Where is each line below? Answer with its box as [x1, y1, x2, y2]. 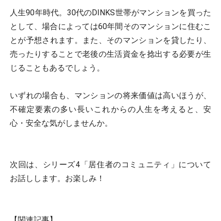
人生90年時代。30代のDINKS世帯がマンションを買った [10, 8, 211, 17]
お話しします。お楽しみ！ [10, 174, 105, 183]
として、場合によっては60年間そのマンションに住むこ [10, 22, 211, 31]
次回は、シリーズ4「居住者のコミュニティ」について [10, 160, 211, 169]
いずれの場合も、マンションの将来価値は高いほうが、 [10, 91, 211, 100]
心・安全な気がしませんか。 [10, 118, 112, 128]
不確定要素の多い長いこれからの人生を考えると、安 [10, 105, 211, 114]
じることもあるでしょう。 [10, 63, 105, 73]
